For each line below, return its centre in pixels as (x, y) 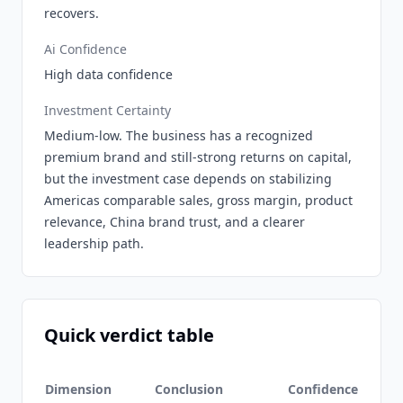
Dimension (78, 389)
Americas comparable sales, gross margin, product (198, 200)
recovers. (72, 13)
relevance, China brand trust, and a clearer (175, 222)
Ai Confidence (85, 49)
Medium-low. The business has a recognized (179, 135)
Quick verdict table (129, 335)
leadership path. (94, 243)
